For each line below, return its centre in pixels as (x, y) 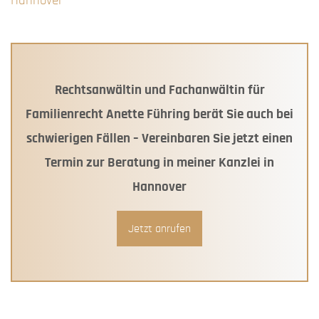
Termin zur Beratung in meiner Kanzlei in (159, 162)
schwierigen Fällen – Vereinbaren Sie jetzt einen (159, 138)
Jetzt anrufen (159, 228)
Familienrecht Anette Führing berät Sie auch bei (159, 114)
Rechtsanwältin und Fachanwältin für (159, 90)
